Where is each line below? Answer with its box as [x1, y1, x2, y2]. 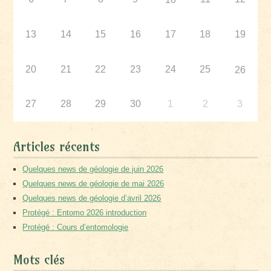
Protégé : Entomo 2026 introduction [22, 207, 147, 217]
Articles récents [13, 138, 100, 155]
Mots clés [13, 251, 65, 268]
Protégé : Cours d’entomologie [22, 222, 129, 232]
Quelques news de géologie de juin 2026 [22, 164, 164, 174]
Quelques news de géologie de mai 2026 [22, 178, 165, 188]
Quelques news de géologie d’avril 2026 [22, 193, 162, 203]
